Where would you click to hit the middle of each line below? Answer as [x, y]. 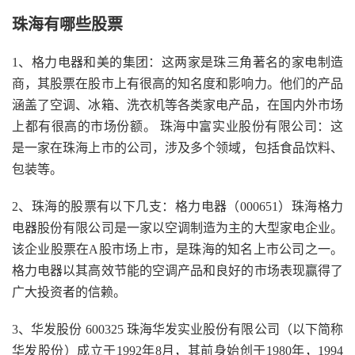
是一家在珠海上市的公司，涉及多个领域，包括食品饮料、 [177, 148]
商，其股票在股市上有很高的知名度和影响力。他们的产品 [177, 84]
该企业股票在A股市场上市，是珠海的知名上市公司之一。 [177, 249]
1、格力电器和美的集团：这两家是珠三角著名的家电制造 [177, 62]
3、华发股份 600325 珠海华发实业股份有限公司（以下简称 [177, 329]
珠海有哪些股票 [67, 25]
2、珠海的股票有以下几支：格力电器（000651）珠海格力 [177, 206]
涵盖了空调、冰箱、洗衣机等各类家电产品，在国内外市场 [177, 105]
